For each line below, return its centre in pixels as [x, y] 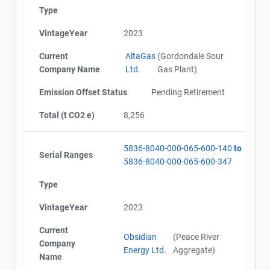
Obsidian [140, 237]
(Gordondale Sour [191, 56]
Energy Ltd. [145, 250]
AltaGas [141, 56]
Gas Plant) [177, 69]
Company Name [70, 69]
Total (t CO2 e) [67, 115]
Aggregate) [194, 250]
